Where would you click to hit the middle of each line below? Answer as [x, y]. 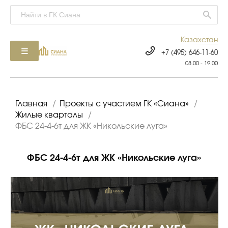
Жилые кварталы [49, 115]
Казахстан [199, 40]
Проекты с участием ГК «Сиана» [124, 104]
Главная [31, 104]
